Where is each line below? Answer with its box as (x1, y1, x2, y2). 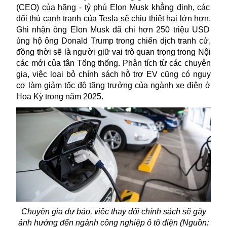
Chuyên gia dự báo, (21, 207, 94, 216)
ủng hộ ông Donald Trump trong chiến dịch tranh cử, (16, 36, 211, 45)
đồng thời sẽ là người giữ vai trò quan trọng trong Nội (16, 47, 211, 56)
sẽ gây (182, 207, 206, 216)
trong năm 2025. (45, 92, 105, 101)
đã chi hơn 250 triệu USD (109, 25, 210, 34)
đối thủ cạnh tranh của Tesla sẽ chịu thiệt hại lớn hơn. (16, 14, 211, 23)
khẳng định (152, 3, 193, 12)
